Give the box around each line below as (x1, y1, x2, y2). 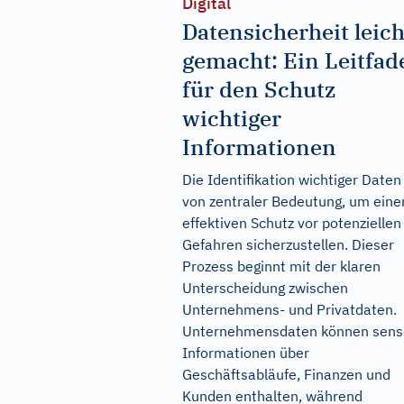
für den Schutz (182, 75, 335, 104)
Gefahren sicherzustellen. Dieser (182, 235, 394, 253)
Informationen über (182, 344, 309, 362)
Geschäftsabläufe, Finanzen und (182, 365, 390, 383)
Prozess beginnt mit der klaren (182, 257, 381, 275)
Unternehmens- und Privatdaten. (182, 300, 397, 318)
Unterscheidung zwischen (182, 279, 348, 297)
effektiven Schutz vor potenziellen (182, 214, 401, 232)
